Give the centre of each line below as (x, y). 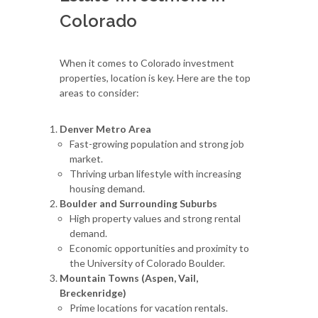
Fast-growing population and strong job (157, 143)
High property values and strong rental (155, 218)
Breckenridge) (93, 292)
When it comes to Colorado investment (147, 62)
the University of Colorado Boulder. (147, 263)
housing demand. (107, 188)
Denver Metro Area (105, 128)
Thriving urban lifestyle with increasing (155, 173)
